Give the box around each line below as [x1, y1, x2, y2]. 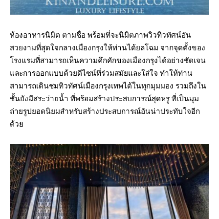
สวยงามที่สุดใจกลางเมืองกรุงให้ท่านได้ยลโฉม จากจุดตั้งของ [10, 43, 205, 52]
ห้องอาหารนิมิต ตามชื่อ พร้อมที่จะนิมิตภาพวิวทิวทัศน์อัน [10, 30, 191, 40]
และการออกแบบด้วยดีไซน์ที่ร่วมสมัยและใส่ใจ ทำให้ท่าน [10, 68, 193, 78]
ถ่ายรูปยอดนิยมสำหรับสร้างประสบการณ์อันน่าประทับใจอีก [10, 107, 200, 116]
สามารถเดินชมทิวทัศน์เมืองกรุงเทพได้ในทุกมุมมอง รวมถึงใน [10, 81, 206, 90]
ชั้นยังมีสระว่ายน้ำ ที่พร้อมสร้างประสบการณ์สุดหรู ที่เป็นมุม [10, 94, 199, 103]
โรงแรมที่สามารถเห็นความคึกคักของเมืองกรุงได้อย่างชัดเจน [10, 56, 206, 65]
